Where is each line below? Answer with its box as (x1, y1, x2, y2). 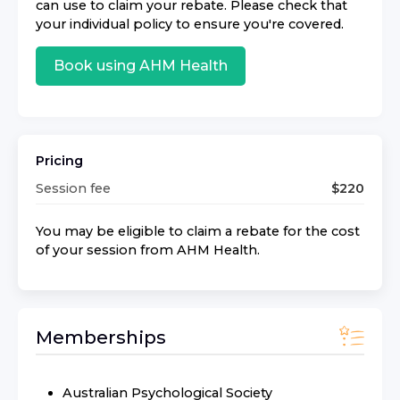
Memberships (36, 326, 166, 349)
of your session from (36, 241, 177, 258)
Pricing (36, 152, 83, 169)
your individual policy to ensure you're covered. (36, 15, 344, 32)
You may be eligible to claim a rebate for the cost (36, 222, 360, 239)
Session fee (36, 179, 111, 196)
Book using (54, 57, 139, 75)
